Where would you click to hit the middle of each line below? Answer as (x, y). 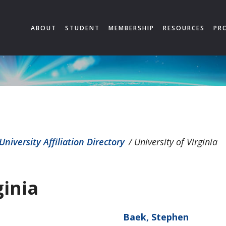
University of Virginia (175, 142)
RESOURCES (184, 28)
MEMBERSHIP (131, 28)
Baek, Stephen (156, 217)
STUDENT (82, 28)
